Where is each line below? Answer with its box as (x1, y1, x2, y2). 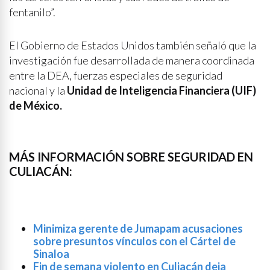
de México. (9, 99, 62, 112)
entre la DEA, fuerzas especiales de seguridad (9, 69, 222, 82)
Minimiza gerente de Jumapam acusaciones (33, 222, 243, 235)
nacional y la (9, 84, 65, 97)
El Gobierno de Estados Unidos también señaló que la (9, 39, 256, 52)
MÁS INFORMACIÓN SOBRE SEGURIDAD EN (9, 149, 253, 164)
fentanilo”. (9, 5, 55, 19)
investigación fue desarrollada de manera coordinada (9, 54, 254, 67)
